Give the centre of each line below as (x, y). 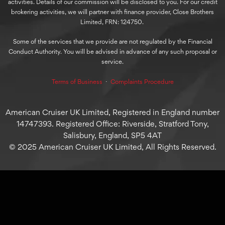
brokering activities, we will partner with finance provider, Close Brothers (113, 12)
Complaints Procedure (142, 81)
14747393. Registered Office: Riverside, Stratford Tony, (113, 124)
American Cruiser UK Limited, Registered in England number (113, 113)
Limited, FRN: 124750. (113, 22)
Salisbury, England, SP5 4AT (113, 136)
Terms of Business (77, 81)
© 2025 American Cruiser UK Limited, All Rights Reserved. (113, 147)
